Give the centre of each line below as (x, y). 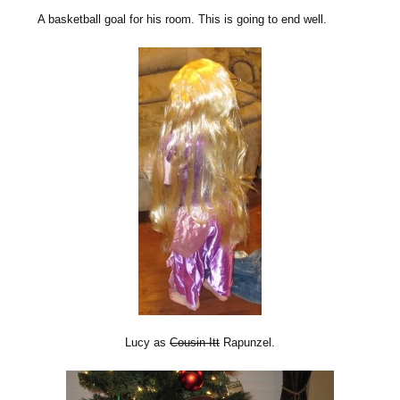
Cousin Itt (195, 342)
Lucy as (147, 342)
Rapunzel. (247, 342)
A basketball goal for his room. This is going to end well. (183, 19)
